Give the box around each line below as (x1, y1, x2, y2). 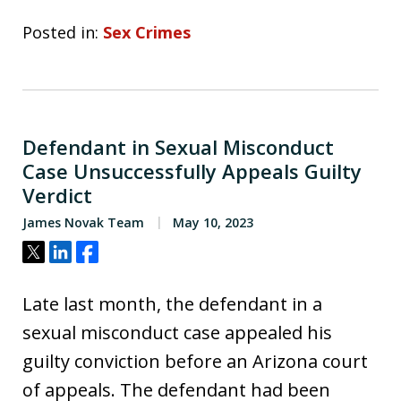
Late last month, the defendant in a (22, 291, 322, 316)
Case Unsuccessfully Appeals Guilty (22, 157, 362, 184)
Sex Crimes (103, 21, 191, 43)
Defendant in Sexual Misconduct (22, 132, 334, 160)
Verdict (22, 181, 92, 209)
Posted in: (22, 21, 98, 43)
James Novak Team (22, 213, 144, 231)
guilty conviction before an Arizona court (22, 348, 368, 373)
